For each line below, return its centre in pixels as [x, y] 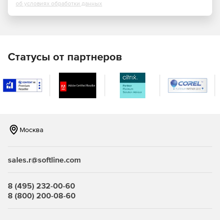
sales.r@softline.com [44, 160]
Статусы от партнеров [65, 57]
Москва [31, 130]
